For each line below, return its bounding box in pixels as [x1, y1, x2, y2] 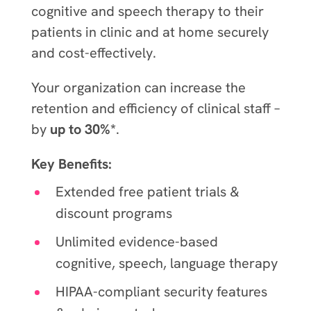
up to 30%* [49, 119, 116, 138]
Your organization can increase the [31, 78, 246, 96]
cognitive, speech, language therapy [55, 253, 278, 272]
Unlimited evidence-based [55, 232, 218, 251]
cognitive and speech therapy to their [31, 1, 264, 20]
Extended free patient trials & [55, 182, 239, 201]
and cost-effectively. [31, 43, 156, 62]
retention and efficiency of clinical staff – [31, 99, 280, 117]
